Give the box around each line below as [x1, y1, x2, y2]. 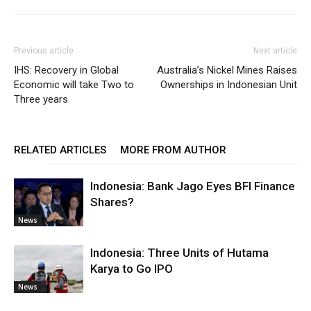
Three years [14, 93, 68, 106]
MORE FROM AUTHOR [120, 144, 226, 156]
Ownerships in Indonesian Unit [160, 78, 297, 91]
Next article [253, 46, 297, 56]
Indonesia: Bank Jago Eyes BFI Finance [90, 179, 295, 193]
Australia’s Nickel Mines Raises [157, 64, 297, 76]
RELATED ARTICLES [14, 144, 106, 156]
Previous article [14, 46, 74, 56]
